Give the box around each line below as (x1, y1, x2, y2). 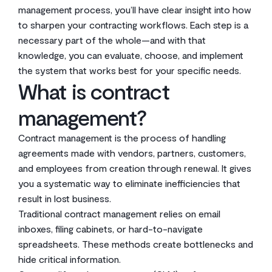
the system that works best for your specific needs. (18, 64, 241, 76)
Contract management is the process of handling (18, 132, 226, 143)
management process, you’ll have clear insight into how (18, 4, 251, 15)
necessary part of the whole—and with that (18, 34, 206, 46)
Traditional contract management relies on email (18, 208, 220, 219)
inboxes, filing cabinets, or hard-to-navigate (18, 223, 203, 234)
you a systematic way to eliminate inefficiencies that (18, 177, 240, 189)
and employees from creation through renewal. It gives (18, 162, 251, 174)
